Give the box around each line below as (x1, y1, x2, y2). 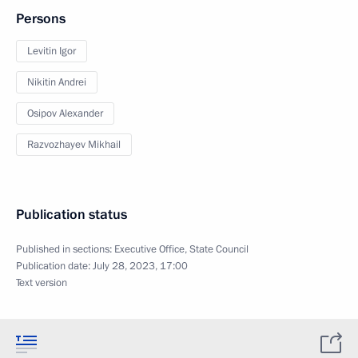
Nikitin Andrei (27, 75, 86, 89)
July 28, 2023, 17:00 (93, 259, 188, 273)
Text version (16, 276, 67, 290)
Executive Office (114, 242, 185, 257)
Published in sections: (16, 242, 114, 257)
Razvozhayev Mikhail (27, 137, 121, 152)
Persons (16, 10, 66, 28)
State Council (189, 242, 249, 257)
